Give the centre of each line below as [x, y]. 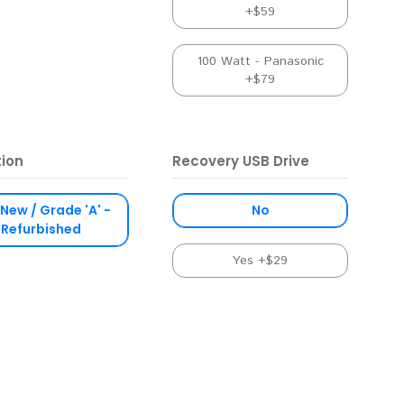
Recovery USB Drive [241, 161]
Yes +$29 [261, 261]
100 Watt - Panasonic [260, 62]
